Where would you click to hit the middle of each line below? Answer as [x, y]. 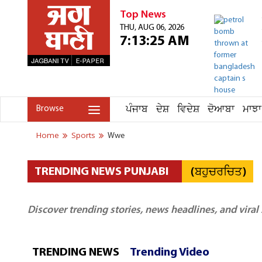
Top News [143, 15]
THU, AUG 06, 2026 [152, 28]
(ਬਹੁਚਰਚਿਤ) [218, 173]
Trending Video [170, 253]
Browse [50, 109]
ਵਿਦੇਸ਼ [188, 110]
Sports [83, 136]
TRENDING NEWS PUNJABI [101, 172]
